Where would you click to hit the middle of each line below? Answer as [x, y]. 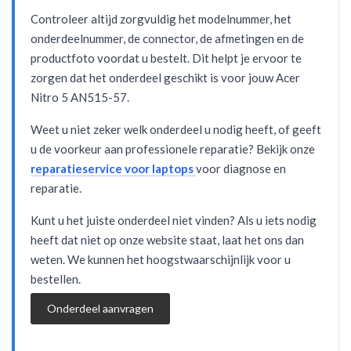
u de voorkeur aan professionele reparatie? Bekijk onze [173, 149]
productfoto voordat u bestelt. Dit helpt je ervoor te [166, 58]
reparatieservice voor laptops [113, 168]
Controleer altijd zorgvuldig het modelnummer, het [161, 19]
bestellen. [56, 279]
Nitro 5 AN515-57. [80, 97]
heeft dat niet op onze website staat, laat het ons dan [167, 240]
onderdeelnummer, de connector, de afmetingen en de [167, 38]
